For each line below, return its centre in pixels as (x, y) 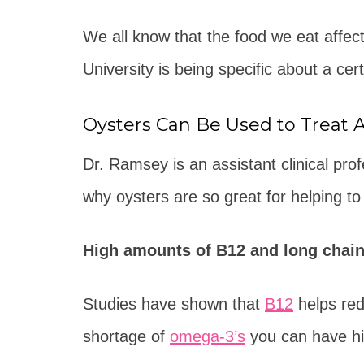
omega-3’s (208, 336)
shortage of (126, 336)
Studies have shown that (174, 304)
